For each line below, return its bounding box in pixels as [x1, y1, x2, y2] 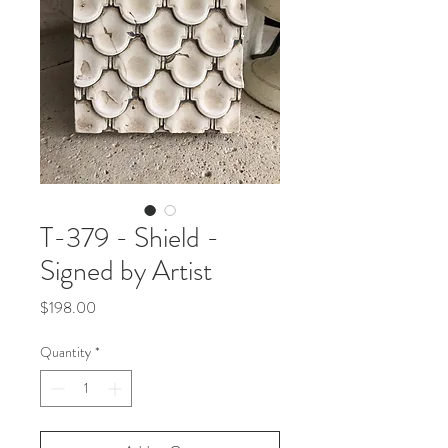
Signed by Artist [40, 251, 212, 291]
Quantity [40, 342, 91, 362]
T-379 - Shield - [40, 218, 219, 258]
